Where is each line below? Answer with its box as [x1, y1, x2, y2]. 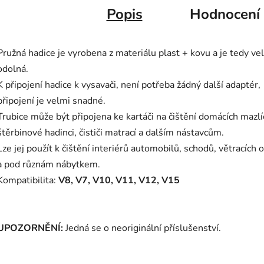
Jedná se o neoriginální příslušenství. [63, 222, 221, 235]
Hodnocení [189, 5, 260, 24]
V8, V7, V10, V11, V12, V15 [58, 174, 180, 187]
